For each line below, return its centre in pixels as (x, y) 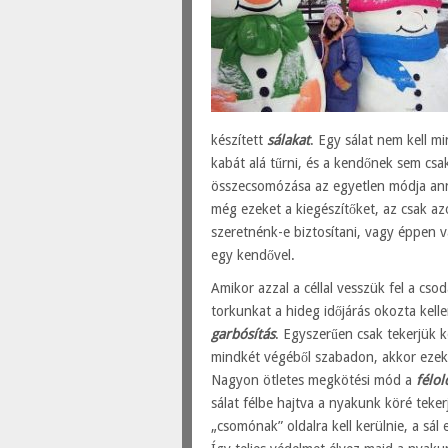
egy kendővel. (253, 255)
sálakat (289, 140)
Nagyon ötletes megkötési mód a (314, 380)
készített (239, 140)
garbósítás (243, 334)
